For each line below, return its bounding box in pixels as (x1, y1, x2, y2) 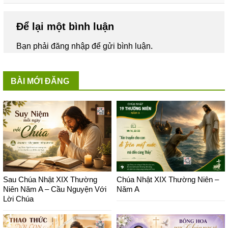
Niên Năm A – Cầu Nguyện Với (3, 184, 106, 193)
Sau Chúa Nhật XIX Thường (3, 175, 97, 184)
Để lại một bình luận (16, 21, 117, 33)
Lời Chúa (3, 194, 34, 203)
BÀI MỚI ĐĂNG (11, 77, 69, 86)
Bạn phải (16, 39, 51, 54)
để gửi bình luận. (90, 39, 153, 54)
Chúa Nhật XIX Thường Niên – (117, 175, 219, 184)
